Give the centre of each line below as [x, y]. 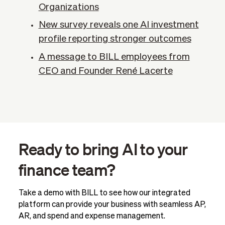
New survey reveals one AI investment [119, 25]
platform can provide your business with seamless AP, [112, 205]
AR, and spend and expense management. [92, 216]
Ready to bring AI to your [103, 148]
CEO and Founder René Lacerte [105, 71]
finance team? [67, 169]
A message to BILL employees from [114, 57]
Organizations [69, 7]
